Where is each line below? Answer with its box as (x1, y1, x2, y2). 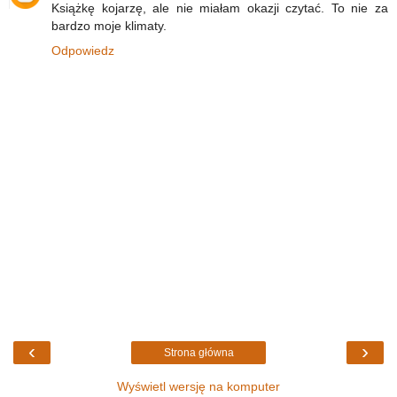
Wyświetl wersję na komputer (117, 378, 280, 393)
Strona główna (163, 346, 234, 359)
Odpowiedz (51, 43, 114, 58)
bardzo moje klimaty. (51, 18, 167, 33)
